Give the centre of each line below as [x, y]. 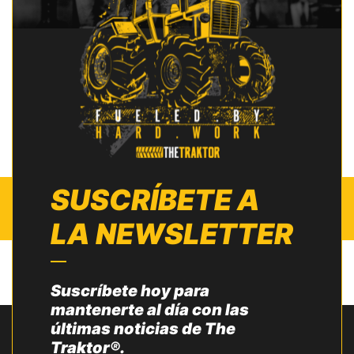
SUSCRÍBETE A [155, 200]
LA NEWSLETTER [172, 234]
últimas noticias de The [143, 329]
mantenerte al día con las [150, 310]
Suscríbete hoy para [130, 291]
